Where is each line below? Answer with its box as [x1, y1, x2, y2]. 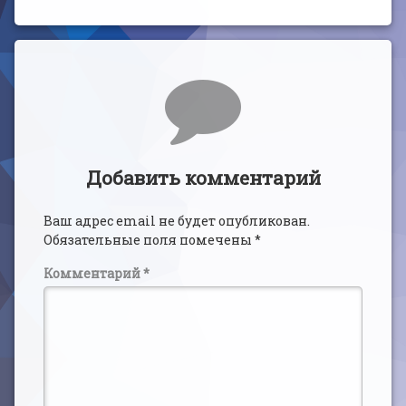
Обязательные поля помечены [43, 231, 255, 249]
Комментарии [43, 70, 180, 96]
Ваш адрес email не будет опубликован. [43, 212, 310, 230]
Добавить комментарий [85, 165, 321, 191]
